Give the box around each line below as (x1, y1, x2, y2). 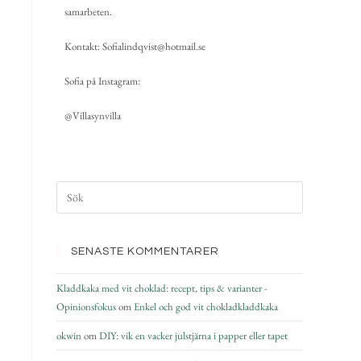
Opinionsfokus (56, 300, 116, 313)
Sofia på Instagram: (64, 74, 140, 88)
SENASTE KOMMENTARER (71, 246, 219, 257)
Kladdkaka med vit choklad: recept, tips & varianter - (56, 281, 268, 295)
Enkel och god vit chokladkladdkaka (134, 300, 278, 313)
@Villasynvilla (64, 109, 121, 122)
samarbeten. (64, 5, 112, 19)
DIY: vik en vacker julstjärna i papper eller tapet (99, 329, 288, 342)
